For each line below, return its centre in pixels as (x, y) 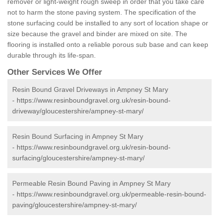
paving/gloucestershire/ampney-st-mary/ (75, 205)
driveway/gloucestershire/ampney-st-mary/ (78, 111)
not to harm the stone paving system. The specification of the (102, 12)
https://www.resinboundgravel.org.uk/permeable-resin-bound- (111, 194)
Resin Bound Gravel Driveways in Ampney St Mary (90, 90)
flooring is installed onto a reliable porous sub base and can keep (108, 45)
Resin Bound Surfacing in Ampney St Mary (78, 137)
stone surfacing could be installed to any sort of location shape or (108, 23)
